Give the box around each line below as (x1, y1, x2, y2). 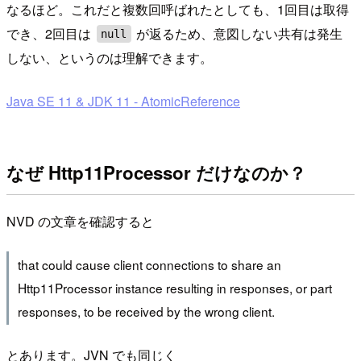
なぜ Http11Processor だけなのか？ (6, 159, 306, 185)
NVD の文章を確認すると (6, 211, 154, 230)
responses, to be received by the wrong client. (17, 302, 275, 321)
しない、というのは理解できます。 (6, 48, 213, 68)
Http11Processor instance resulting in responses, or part (17, 279, 332, 297)
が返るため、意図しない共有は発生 (133, 24, 343, 44)
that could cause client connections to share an (17, 255, 281, 274)
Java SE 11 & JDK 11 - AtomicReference (6, 92, 240, 111)
